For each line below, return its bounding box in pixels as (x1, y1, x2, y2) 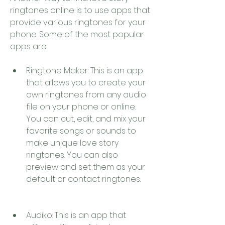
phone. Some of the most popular (10, 29, 144, 40)
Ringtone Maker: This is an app (26, 65, 143, 76)
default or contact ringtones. (26, 173, 141, 185)
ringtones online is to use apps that (10, 5, 150, 16)
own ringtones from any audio (26, 89, 146, 100)
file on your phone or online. (26, 101, 136, 113)
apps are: (10, 41, 47, 52)
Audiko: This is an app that (26, 209, 126, 221)
